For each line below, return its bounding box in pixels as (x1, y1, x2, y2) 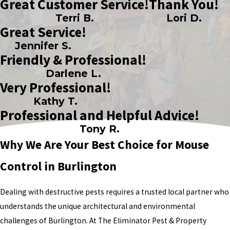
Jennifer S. (15, 39, 71, 52)
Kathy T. (33, 94, 78, 107)
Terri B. (55, 11, 94, 24)
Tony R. (80, 122, 120, 135)
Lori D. (166, 11, 202, 24)
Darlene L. (45, 67, 101, 80)
